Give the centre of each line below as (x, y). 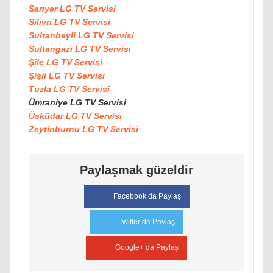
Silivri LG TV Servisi (69, 22)
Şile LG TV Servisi (66, 62)
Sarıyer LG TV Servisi (72, 9)
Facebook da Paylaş (147, 197)
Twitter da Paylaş (147, 222)
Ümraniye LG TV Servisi (77, 103)
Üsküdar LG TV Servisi (75, 116)
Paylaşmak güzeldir (136, 170)
